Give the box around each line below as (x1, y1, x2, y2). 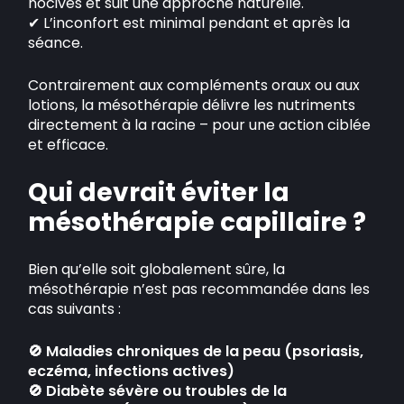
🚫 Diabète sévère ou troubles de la (28, 381, 288, 401)
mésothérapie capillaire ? (28, 205, 367, 240)
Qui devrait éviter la (28, 175, 290, 210)
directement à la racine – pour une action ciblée (28, 115, 372, 135)
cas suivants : (28, 298, 122, 319)
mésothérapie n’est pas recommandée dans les (28, 279, 371, 299)
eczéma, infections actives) (28, 361, 235, 381)
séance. (28, 32, 84, 53)
